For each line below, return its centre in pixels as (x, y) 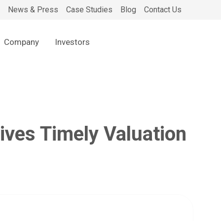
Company (22, 42)
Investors (73, 42)
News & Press (33, 10)
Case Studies (89, 10)
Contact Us (163, 10)
